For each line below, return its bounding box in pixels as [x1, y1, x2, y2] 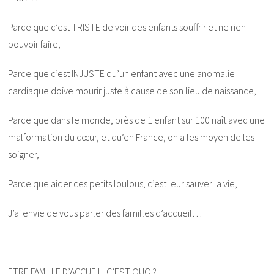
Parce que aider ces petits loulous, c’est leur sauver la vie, [8, 177, 238, 190]
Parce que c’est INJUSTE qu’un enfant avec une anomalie [8, 67, 235, 80]
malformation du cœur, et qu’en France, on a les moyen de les [8, 130, 255, 143]
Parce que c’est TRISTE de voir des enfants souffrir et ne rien [8, 20, 246, 33]
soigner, [8, 147, 40, 160]
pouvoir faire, [8, 37, 61, 50]
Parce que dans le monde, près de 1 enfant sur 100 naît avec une [8, 113, 265, 126]
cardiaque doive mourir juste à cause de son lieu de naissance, [8, 84, 257, 97]
